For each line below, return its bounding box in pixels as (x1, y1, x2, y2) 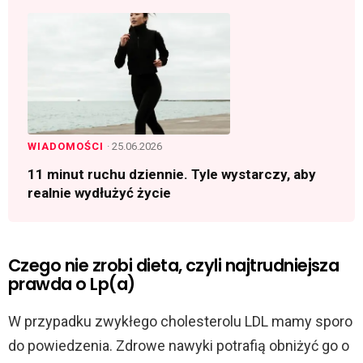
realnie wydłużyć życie (28, 184, 171, 201)
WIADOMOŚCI (28, 139, 107, 152)
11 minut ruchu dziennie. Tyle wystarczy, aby (28, 165, 316, 182)
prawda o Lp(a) (8, 271, 135, 296)
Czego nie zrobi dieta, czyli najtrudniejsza (8, 253, 340, 277)
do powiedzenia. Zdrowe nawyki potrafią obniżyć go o (8, 336, 349, 354)
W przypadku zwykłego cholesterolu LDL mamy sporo (8, 312, 352, 330)
